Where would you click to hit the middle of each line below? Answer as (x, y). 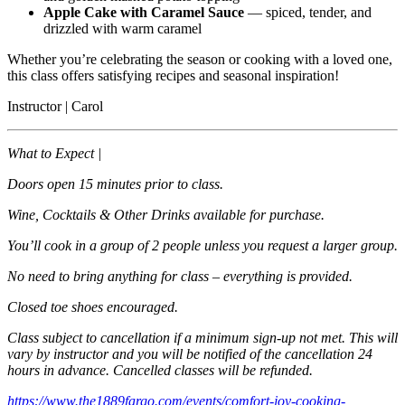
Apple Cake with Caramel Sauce (144, 13)
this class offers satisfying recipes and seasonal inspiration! (173, 76)
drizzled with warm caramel (122, 29)
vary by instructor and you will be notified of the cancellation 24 (190, 354)
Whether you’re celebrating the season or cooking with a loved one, (200, 60)
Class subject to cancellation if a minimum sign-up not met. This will (202, 338)
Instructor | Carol (55, 107)
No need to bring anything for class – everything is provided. (180, 277)
